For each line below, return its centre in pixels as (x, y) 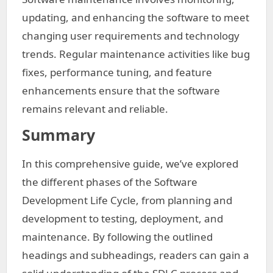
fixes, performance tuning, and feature (117, 72)
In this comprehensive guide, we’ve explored (130, 164)
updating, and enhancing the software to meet (136, 17)
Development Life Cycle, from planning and (127, 200)
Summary (58, 135)
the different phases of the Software (110, 182)
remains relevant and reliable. (95, 109)
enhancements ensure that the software (121, 90)
